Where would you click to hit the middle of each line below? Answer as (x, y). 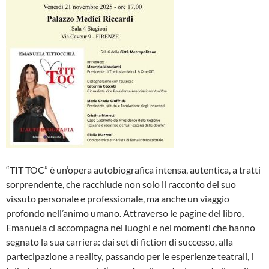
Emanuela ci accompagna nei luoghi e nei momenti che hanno (131, 227)
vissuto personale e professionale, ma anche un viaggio (118, 198)
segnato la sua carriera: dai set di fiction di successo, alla (119, 242)
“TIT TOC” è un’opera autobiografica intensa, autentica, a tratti (133, 170)
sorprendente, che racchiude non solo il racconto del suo (121, 184)
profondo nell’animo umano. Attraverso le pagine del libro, (125, 213)
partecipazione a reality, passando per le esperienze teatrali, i (130, 256)
